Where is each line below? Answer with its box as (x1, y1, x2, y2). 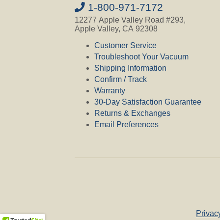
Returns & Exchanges (94, 109, 170, 117)
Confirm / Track (94, 75, 147, 83)
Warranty (94, 86, 125, 95)
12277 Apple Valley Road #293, (75, 15, 186, 24)
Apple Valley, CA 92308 (75, 24, 158, 33)
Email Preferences (94, 120, 159, 129)
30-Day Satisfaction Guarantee (94, 97, 201, 106)
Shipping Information (94, 63, 166, 72)
